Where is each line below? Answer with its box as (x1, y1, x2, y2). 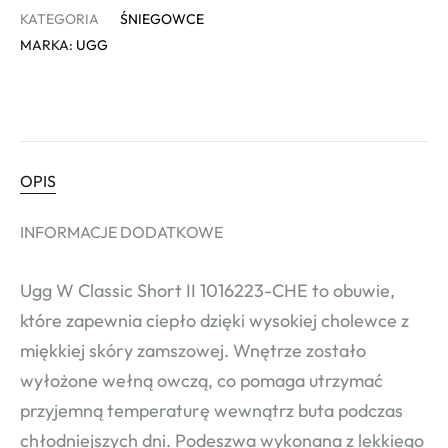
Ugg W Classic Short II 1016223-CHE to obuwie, (20, 279, 395, 303)
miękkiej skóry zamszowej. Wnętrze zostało (20, 339, 366, 363)
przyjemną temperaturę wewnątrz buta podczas (20, 399, 403, 423)
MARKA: (20, 36, 76, 55)
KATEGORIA (20, 10, 99, 29)
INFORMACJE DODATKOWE (20, 222, 223, 243)
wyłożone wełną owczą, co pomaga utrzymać (20, 369, 383, 393)
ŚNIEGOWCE (120, 10, 204, 29)
